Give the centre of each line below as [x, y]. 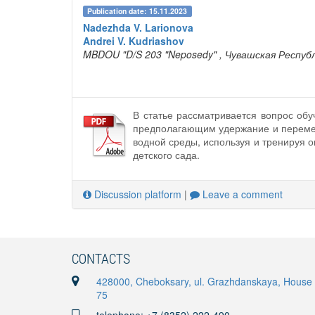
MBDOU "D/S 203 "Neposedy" [150, 54]
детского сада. [166, 154]
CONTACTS [101, 258]
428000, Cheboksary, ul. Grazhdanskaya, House [204, 281]
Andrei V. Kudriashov [134, 40]
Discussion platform [136, 194]
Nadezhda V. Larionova [138, 27]
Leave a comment [241, 194]
